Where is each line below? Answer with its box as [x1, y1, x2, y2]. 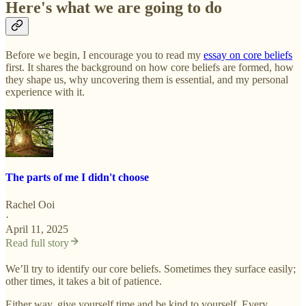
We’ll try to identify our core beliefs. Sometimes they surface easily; [5, 262, 296, 275]
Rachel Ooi [5, 198, 55, 210]
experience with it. [5, 85, 85, 98]
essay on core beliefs [204, 48, 292, 61]
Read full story [5, 236, 69, 249]
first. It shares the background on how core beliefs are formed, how [5, 61, 294, 73]
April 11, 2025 [5, 223, 68, 235]
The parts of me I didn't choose [5, 171, 149, 184]
